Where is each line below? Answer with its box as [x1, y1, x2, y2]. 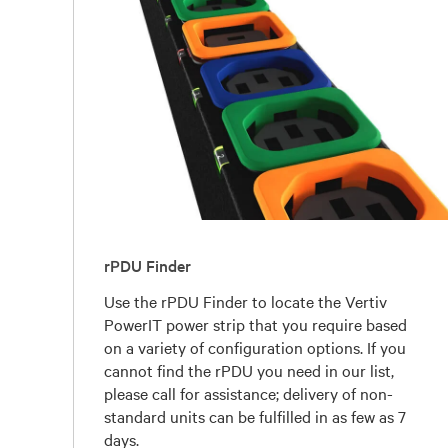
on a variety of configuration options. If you [104, 335, 407, 358]
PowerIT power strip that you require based [104, 312, 408, 335]
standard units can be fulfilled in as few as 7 [104, 404, 407, 427]
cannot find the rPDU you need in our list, [104, 358, 395, 381]
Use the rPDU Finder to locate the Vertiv [104, 289, 388, 312]
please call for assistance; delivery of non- [104, 381, 394, 404]
